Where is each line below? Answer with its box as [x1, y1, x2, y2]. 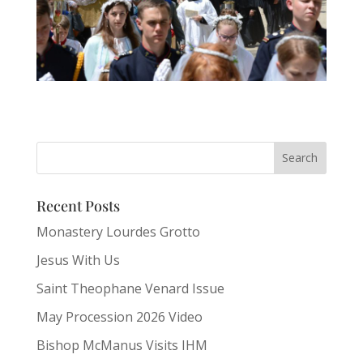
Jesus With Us [36, 250, 120, 269]
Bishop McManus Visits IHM [36, 335, 207, 354]
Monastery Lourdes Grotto [36, 222, 200, 241]
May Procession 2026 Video [36, 307, 203, 326]
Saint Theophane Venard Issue [36, 279, 224, 297]
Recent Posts [36, 195, 120, 216]
